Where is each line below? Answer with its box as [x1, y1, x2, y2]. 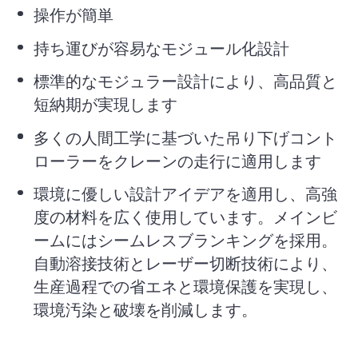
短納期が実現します [34, 94, 178, 114]
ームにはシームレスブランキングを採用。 [34, 229, 338, 249]
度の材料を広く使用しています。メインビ [34, 206, 338, 226]
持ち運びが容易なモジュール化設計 [34, 38, 290, 58]
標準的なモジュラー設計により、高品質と [34, 71, 338, 91]
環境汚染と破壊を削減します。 [34, 299, 258, 319]
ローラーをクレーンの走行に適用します [34, 150, 322, 170]
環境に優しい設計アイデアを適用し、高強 [34, 183, 338, 203]
